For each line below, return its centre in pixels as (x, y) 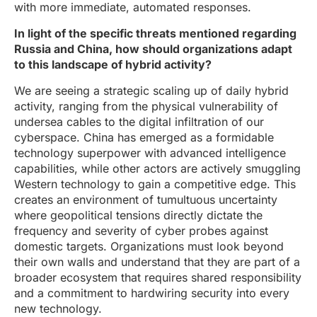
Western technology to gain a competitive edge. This (155, 184)
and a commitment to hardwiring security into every (152, 293)
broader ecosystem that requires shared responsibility (158, 277)
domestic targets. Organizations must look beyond (149, 246)
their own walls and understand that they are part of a (157, 262)
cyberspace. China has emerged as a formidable (144, 137)
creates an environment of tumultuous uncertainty (146, 200)
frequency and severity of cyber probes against (141, 231)
